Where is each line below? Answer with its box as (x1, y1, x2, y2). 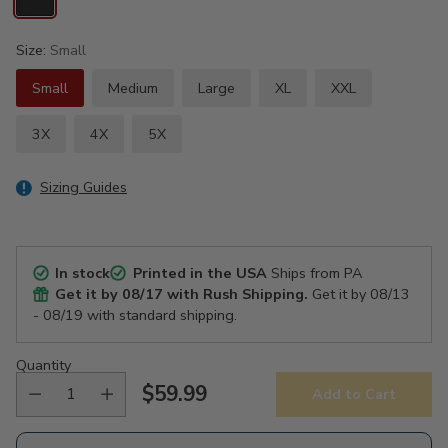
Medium (108, 77, 158, 98)
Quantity (16, 354, 71, 375)
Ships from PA (266, 262, 362, 283)
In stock (55, 262, 111, 283)
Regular (141, 393, 219, 422)
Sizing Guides (40, 176, 127, 197)
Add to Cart (312, 384, 396, 405)
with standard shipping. (83, 304, 237, 325)
